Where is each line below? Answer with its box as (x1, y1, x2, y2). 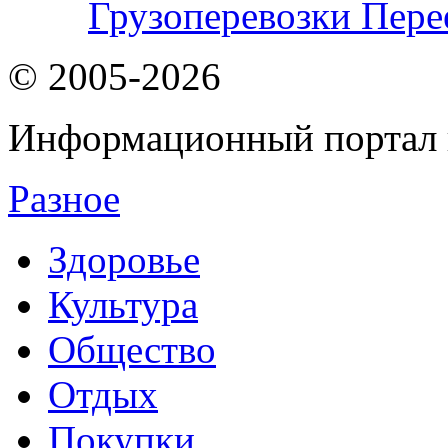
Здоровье (48, 237, 200, 281)
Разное (8, 176, 120, 220)
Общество (48, 327, 216, 371)
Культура (48, 282, 198, 326)
